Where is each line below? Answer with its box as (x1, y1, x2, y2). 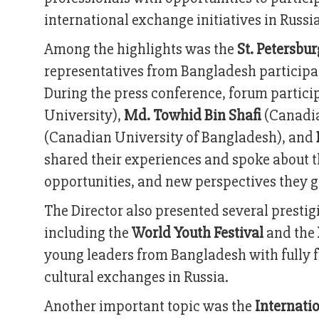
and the (263, 224, 318, 244)
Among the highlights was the (44, 40, 237, 60)
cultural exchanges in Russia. (44, 268, 229, 288)
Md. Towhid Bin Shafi (124, 106, 261, 126)
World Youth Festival (132, 224, 263, 244)
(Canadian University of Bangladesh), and (44, 128, 316, 148)
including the (44, 224, 132, 244)
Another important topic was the (44, 297, 255, 317)
